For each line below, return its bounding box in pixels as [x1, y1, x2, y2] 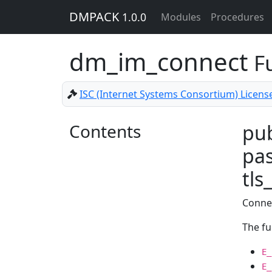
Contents [69, 120, 141, 143]
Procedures [211, 10, 264, 24]
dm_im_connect [69, 45, 254, 78]
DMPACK [69, 8, 122, 25]
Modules [161, 10, 201, 24]
